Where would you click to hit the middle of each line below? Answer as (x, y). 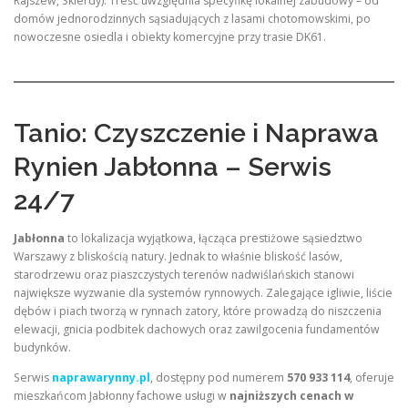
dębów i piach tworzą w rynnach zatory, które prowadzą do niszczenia (198, 311)
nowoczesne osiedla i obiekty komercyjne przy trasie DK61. (170, 37)
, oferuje (372, 377)
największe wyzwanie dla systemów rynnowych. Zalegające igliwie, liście (203, 292)
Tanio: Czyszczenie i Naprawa (196, 133)
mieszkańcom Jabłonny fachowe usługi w (122, 395)
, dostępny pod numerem (219, 377)
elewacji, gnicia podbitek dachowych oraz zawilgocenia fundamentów (197, 329)
